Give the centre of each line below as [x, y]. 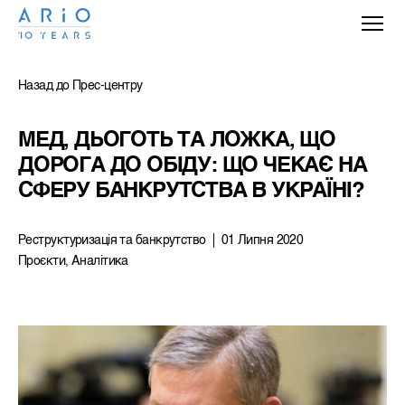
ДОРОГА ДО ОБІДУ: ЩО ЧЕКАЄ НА [195, 166]
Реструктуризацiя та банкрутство [112, 240]
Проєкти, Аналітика [73, 261]
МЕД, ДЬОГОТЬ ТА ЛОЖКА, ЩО [179, 141]
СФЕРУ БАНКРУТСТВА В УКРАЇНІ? [191, 192]
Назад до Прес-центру [80, 86]
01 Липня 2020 [262, 240]
